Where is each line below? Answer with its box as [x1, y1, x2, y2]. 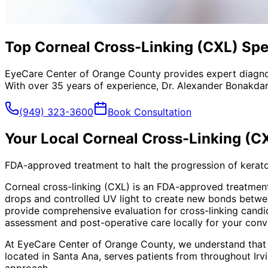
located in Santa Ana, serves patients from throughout [5, 249, 254, 262]
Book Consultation [108, 105, 191, 118]
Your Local [5, 129, 83, 147]
